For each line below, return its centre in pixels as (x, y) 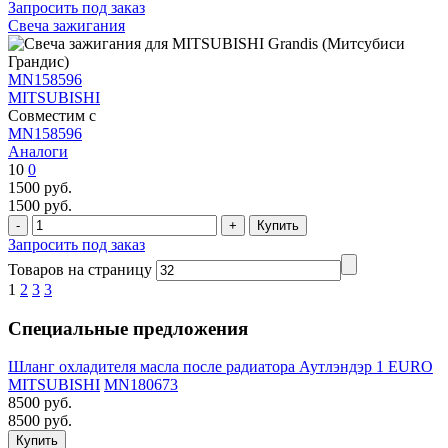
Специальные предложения (128, 328)
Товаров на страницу (82, 269)
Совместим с (52, 115)
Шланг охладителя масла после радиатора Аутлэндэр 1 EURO (220, 367)
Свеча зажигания (66, 25)
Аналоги (38, 151)
